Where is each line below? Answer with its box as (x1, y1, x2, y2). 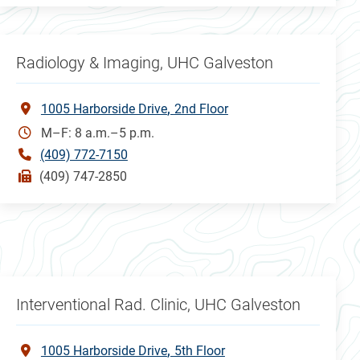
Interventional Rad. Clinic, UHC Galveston (15, 294, 301, 314)
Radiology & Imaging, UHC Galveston (15, 52, 273, 72)
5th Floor (174, 342, 225, 358)
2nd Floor (174, 100, 228, 117)
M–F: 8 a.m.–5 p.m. (40, 125, 154, 141)
